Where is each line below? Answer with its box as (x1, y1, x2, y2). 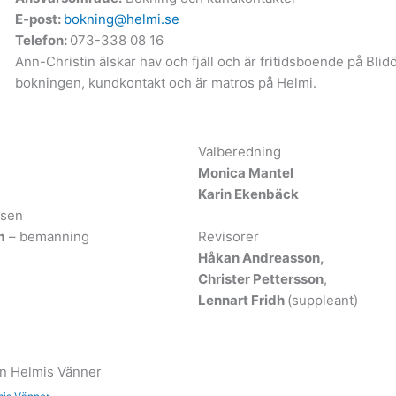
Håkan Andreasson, (198, 248, 324, 266)
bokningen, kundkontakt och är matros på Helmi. (14, 73, 316, 91)
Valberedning (198, 142, 281, 160)
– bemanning (5, 227, 89, 245)
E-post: (14, 10, 64, 27)
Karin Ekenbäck (198, 185, 299, 202)
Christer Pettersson (198, 270, 324, 287)
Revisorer (198, 227, 259, 245)
